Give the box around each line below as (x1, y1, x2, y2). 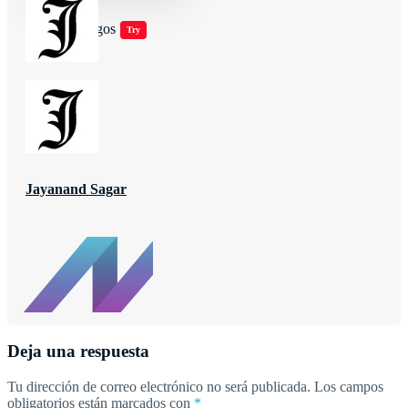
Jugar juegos (44, 21, 116, 36)
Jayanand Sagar (25, 180, 127, 197)
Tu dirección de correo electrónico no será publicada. (7, 379, 311, 395)
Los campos (314, 379, 383, 395)
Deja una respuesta (7, 342, 149, 362)
